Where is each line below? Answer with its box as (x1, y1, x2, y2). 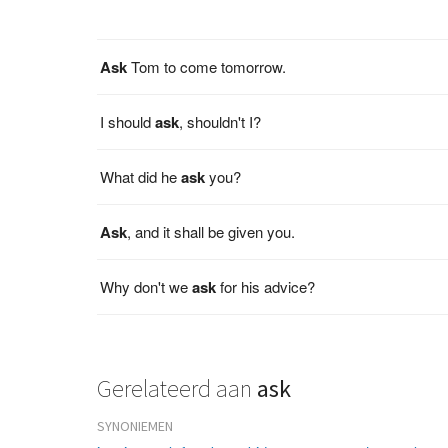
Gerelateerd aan (97, 372, 258, 404)
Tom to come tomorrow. (127, 55, 287, 77)
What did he (100, 165, 182, 187)
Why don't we (100, 275, 193, 297)
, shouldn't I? (179, 110, 262, 132)
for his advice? (216, 275, 316, 297)
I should (100, 110, 156, 132)
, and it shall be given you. (127, 220, 296, 242)
